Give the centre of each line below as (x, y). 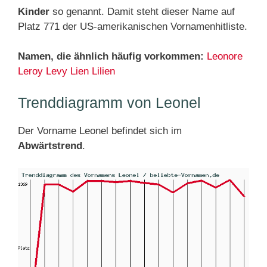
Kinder (34, 12)
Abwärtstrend (50, 146)
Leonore (225, 56)
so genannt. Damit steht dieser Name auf (142, 12)
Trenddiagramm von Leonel (109, 103)
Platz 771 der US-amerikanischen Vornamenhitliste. (133, 27)
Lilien (103, 71)
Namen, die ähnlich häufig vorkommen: (111, 56)
